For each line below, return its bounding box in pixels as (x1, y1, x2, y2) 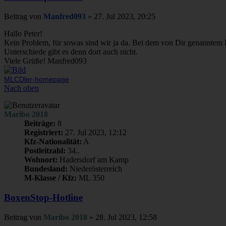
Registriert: (24, 128, 63, 137)
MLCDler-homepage (4, 76, 69, 84)
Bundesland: (24, 164, 68, 174)
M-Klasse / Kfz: (24, 174, 77, 183)
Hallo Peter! (4, 29, 42, 38)
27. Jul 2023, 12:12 (63, 128, 127, 137)
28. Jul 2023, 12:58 (95, 212, 157, 221)
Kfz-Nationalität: (24, 137, 82, 146)
